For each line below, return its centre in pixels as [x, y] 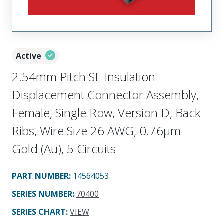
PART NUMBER [40, 176]
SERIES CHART [39, 212]
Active [29, 56]
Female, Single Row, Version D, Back [106, 113]
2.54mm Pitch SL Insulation [84, 77]
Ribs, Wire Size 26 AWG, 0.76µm [96, 131]
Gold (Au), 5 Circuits [64, 149]
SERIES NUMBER [42, 194]
